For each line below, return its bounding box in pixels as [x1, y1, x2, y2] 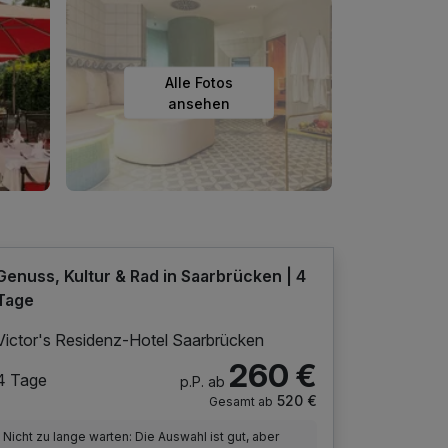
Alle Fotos [165, 73, 233, 91]
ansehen [168, 94, 230, 112]
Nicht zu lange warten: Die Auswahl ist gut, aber [3, 428, 280, 444]
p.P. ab [179, 372, 225, 390]
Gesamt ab [208, 393, 273, 409]
